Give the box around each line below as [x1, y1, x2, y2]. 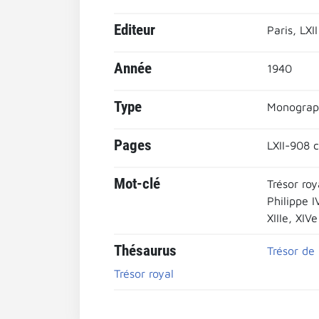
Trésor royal [114, 267, 174, 280]
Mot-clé [114, 175, 160, 192]
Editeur [114, 21, 155, 38]
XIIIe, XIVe [266, 211, 318, 224]
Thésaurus [114, 242, 177, 259]
